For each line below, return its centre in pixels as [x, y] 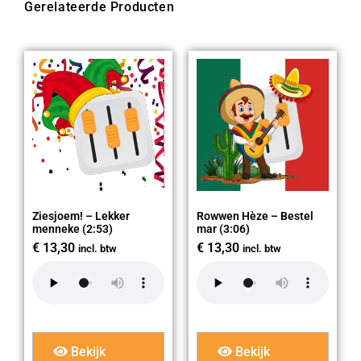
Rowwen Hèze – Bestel [255, 216]
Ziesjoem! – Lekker [81, 216]
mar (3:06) [223, 228]
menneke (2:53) [73, 228]
